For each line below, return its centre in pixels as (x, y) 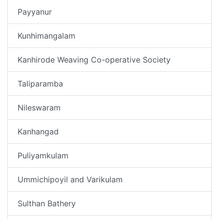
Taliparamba (40, 84)
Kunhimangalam (46, 36)
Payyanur (35, 12)
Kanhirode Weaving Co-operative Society (94, 60)
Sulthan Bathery (47, 204)
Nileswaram (39, 108)
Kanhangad (38, 132)
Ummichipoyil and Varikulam (70, 180)
